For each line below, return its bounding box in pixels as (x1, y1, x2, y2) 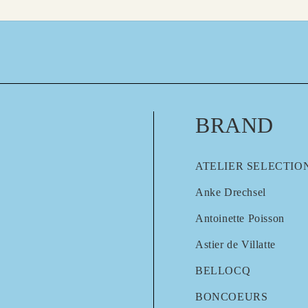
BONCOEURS (195, 290, 268, 302)
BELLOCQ (195, 264, 251, 276)
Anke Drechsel (195, 186, 266, 198)
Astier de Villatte (195, 238, 276, 250)
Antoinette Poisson (195, 212, 285, 224)
